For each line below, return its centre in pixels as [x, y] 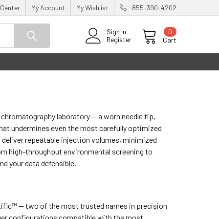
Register [119, 40]
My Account [48, 7]
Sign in [117, 32]
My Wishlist [93, 7]
